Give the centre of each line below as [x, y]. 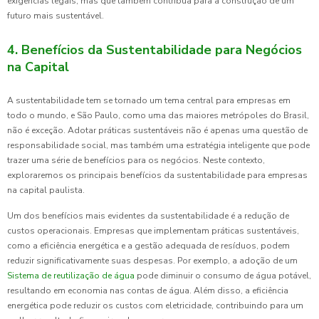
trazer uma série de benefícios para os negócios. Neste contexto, [136, 161]
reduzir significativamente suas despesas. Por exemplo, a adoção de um [152, 261]
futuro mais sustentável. [56, 16]
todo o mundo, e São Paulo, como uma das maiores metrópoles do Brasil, [158, 116]
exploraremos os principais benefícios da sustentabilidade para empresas [157, 176]
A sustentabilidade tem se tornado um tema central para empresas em [149, 101]
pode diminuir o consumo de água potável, [224, 276]
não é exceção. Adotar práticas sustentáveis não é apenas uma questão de [157, 131]
